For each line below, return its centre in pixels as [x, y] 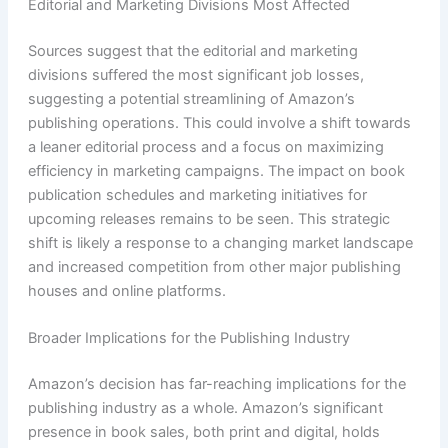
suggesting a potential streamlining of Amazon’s [191, 98]
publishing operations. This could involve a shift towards [219, 122]
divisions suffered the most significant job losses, [195, 74]
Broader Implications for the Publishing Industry [188, 337]
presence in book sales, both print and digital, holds [203, 431]
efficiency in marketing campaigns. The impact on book [216, 170]
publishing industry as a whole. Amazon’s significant [205, 407]
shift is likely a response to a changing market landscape [220, 242]
